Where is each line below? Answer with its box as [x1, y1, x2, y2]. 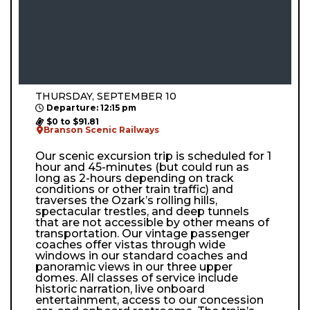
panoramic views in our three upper [35, 259, 232, 273]
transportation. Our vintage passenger [35, 226, 250, 240]
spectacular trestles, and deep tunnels [35, 204, 249, 218]
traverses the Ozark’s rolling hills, [35, 193, 217, 207]
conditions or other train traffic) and [35, 182, 233, 196]
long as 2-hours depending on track [35, 171, 234, 185]
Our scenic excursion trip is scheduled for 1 [35, 149, 271, 163]
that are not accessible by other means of [35, 215, 269, 229]
